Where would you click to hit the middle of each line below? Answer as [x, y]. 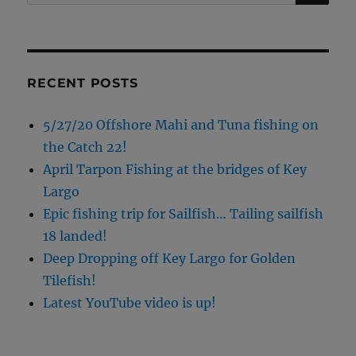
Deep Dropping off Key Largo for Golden [170, 258]
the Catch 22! [85, 147]
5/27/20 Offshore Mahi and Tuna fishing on [181, 124]
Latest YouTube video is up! [130, 302]
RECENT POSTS [83, 83]
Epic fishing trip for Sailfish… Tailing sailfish [184, 213]
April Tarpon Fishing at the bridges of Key [175, 169]
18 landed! [75, 236]
